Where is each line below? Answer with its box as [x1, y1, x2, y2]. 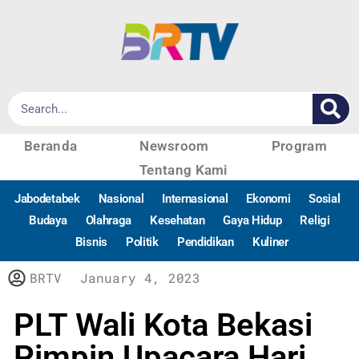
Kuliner [252, 234, 288, 249]
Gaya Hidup [223, 212, 282, 228]
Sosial [309, 191, 341, 206]
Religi [300, 212, 330, 228]
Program [271, 137, 327, 154]
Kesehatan [150, 212, 205, 228]
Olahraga [85, 212, 132, 228]
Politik [125, 234, 159, 249]
